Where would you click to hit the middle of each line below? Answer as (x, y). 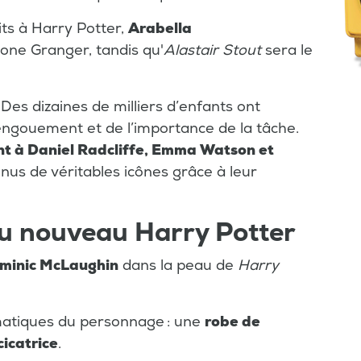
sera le (289, 51)
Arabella (160, 29)
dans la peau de (178, 266)
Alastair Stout (214, 51)
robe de (232, 322)
